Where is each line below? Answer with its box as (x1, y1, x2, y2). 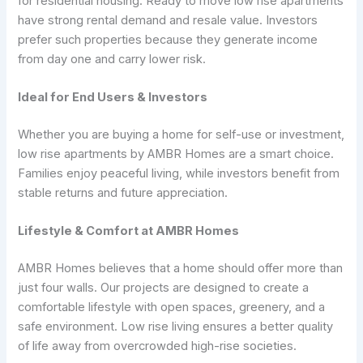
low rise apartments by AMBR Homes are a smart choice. (18, 146, 335, 161)
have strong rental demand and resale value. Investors (18, 12, 318, 28)
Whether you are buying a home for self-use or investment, (18, 126, 345, 142)
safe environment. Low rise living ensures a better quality (18, 319, 334, 335)
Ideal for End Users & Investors (18, 90, 208, 105)
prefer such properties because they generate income (18, 32, 318, 47)
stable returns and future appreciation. (18, 185, 228, 200)
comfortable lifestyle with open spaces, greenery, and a (18, 300, 326, 315)
